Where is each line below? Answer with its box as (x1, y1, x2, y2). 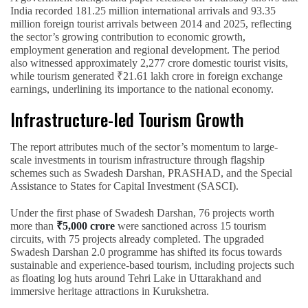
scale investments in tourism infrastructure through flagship (10, 153, 265, 166)
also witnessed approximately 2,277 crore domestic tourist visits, (10, 56, 288, 69)
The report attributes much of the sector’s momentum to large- (10, 140, 278, 153)
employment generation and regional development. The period (10, 43, 280, 56)
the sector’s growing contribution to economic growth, (10, 30, 245, 43)
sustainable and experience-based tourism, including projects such (10, 258, 294, 271)
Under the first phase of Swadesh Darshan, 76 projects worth (10, 206, 274, 219)
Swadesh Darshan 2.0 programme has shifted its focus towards (10, 245, 282, 258)
